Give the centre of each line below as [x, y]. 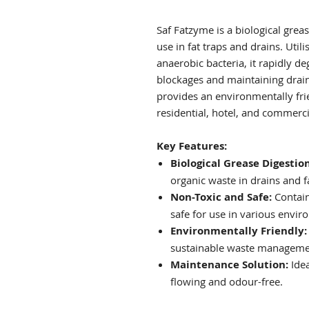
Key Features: [192, 146]
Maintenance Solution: [229, 265]
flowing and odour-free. [227, 282]
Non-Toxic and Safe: [221, 197]
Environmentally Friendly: [239, 231]
